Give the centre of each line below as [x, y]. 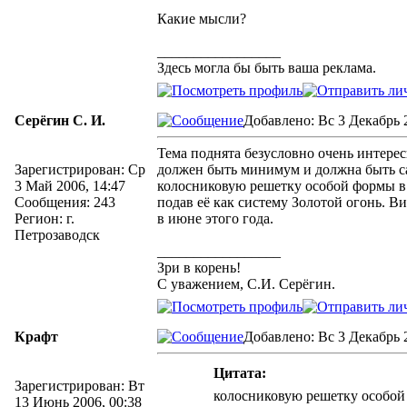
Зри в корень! [199, 268]
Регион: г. [45, 218]
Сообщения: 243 [65, 202]
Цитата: [240, 373]
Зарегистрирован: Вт [79, 386]
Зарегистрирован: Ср [80, 169]
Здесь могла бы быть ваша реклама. [267, 68]
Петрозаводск [57, 235]
